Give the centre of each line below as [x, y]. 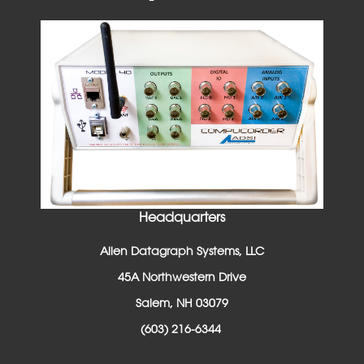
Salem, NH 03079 [182, 303]
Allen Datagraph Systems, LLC [182, 251]
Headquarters [182, 217]
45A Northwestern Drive [182, 277]
